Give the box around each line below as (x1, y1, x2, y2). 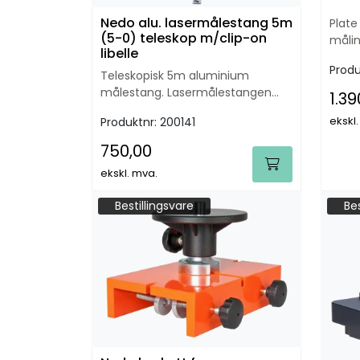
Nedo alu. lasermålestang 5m (100, 13, 292, 32)
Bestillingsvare (115, 197, 194, 214)
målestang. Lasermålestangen (100, 84, 272, 100)
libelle (100, 43, 138, 63)
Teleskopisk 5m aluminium (100, 67, 249, 84)
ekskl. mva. (100, 165, 157, 181)
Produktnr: (100, 113, 160, 130)
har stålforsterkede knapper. (100, 100, 259, 117)
